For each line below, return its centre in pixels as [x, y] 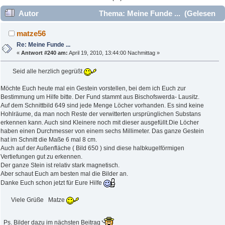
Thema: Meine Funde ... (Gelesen [156, 14]
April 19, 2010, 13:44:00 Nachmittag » [114, 53]
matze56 [31, 34]
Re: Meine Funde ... [44, 45]
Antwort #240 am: [45, 53]
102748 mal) [26, 29]
